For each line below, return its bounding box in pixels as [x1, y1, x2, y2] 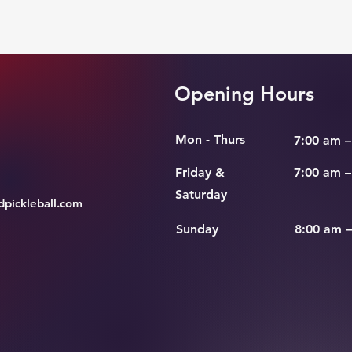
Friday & [174, 165, 225, 180]
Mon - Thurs [174, 132, 245, 147]
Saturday [174, 187, 227, 202]
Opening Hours [174, 82, 314, 105]
